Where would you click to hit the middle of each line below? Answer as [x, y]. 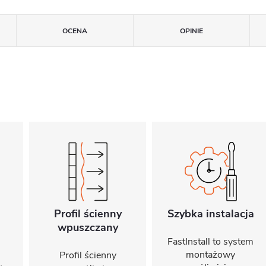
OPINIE [191, 31]
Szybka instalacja [210, 214]
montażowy [210, 255]
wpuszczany [88, 227]
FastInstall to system [210, 242]
